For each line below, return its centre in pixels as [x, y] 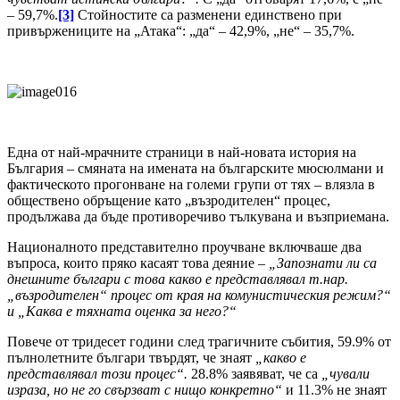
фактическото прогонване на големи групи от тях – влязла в [191, 185]
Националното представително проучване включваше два [184, 247]
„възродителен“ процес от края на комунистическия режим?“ [199, 296]
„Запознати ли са [323, 263]
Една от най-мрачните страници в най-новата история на [182, 153]
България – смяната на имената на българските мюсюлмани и [196, 169]
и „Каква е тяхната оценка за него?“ [122, 312]
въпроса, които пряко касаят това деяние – [138, 263]
